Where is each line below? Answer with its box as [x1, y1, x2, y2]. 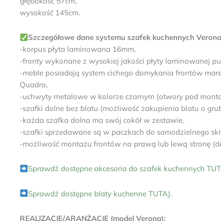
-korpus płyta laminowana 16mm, [20, 44, 136, 54]
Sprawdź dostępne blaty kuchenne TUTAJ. [28, 188, 174, 198]
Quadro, [20, 80, 47, 89]
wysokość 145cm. [20, 7, 80, 17]
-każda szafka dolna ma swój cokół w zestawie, [20, 115, 184, 125]
